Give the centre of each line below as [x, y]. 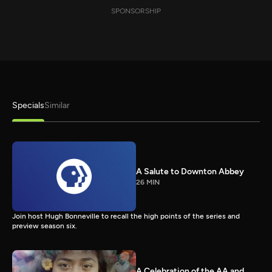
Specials [28, 105]
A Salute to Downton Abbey [190, 171]
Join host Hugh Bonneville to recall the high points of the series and [126, 216]
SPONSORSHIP [136, 11]
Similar [57, 105]
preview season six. [45, 226]
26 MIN [148, 182]
